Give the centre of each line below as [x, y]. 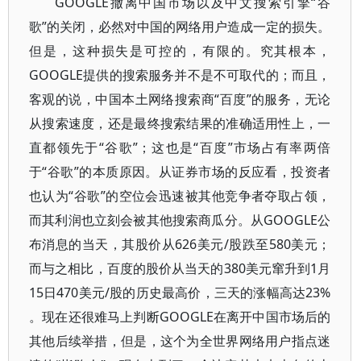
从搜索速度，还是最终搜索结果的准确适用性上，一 [180, 123]
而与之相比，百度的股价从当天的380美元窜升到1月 [180, 268]
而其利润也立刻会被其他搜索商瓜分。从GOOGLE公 [180, 220]
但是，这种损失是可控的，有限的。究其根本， [180, 51]
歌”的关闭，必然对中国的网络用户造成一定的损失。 [180, 27]
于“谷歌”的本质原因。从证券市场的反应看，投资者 [180, 172]
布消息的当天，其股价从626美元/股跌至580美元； [180, 244]
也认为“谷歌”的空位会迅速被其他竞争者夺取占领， [180, 196]
